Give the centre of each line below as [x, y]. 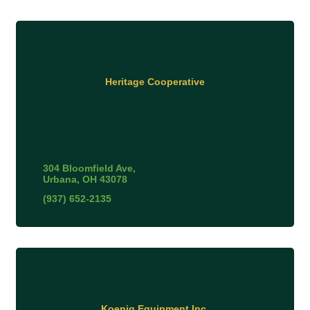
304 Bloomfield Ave [88, 168]
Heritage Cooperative [155, 82]
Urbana [60, 179]
